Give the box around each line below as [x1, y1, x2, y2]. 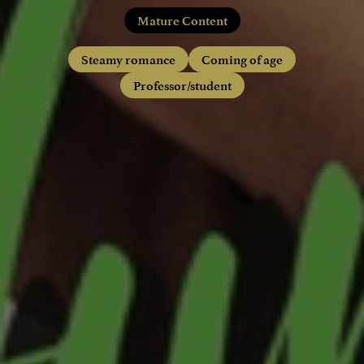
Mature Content [136, 11, 227, 30]
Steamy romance [81, 50, 175, 69]
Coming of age [201, 50, 283, 69]
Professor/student [132, 76, 232, 95]
